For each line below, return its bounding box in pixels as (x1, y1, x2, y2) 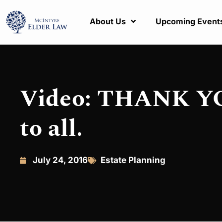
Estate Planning (101, 155, 166, 165)
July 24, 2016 (33, 155, 88, 165)
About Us (90, 16, 126, 27)
